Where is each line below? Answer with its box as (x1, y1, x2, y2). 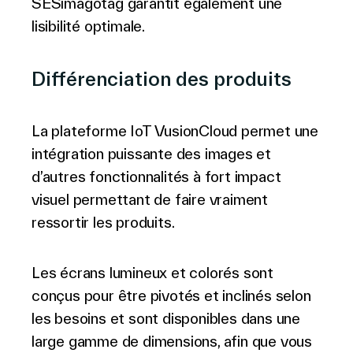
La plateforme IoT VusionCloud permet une (32, 122, 318, 139)
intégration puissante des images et (32, 145, 271, 162)
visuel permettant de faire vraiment (32, 191, 268, 208)
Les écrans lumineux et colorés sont (32, 264, 273, 281)
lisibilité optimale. (32, 17, 146, 35)
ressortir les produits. (32, 214, 175, 231)
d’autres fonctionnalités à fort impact (32, 168, 281, 185)
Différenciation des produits (32, 68, 292, 90)
